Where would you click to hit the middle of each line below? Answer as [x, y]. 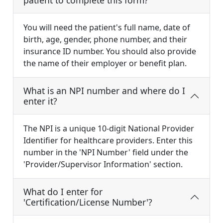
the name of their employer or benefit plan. [105, 63]
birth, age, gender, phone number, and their [105, 40]
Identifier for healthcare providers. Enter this [108, 141]
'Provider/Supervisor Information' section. [103, 165]
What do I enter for [63, 192]
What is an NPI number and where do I [104, 91]
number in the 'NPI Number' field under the [106, 153]
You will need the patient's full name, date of [107, 28]
